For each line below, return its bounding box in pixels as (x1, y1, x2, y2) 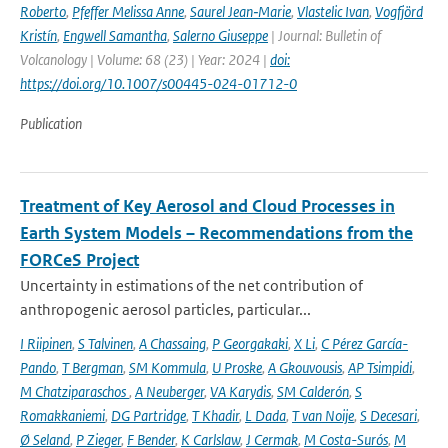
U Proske (212, 358, 262, 377)
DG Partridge (111, 406, 186, 425)
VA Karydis (210, 382, 271, 401)
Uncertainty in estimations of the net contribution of (20, 276, 363, 295)
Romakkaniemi (20, 406, 105, 425)
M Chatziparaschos (20, 382, 129, 401)
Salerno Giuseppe (173, 26, 268, 45)
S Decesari (360, 406, 417, 425)
